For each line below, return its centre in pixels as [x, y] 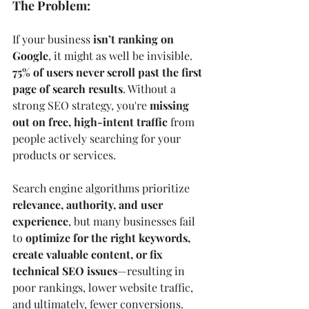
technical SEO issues [65, 270]
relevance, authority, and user [89, 204]
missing [171, 105]
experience [40, 221]
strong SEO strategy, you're [81, 105]
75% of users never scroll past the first [109, 72]
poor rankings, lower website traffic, [104, 287]
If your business [53, 39]
